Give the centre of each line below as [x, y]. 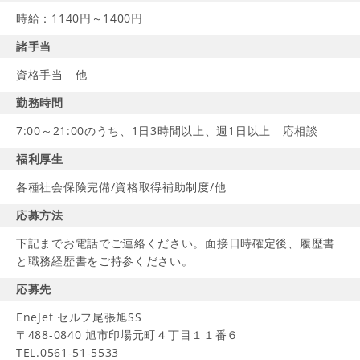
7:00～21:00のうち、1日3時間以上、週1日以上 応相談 [167, 131]
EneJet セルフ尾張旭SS [79, 317]
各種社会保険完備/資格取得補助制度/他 [121, 187]
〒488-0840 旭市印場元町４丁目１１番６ [128, 335]
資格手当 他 [52, 74]
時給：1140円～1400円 [80, 18]
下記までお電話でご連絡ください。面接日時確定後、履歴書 [176, 243]
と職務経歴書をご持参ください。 [105, 261]
